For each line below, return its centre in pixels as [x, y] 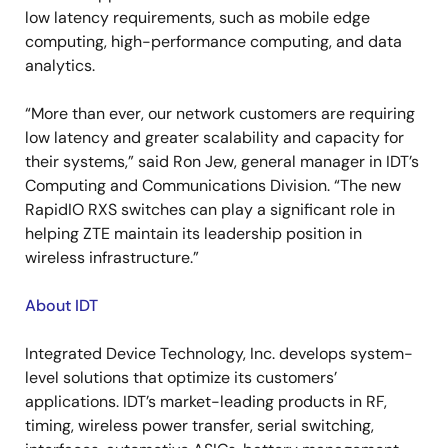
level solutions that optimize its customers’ [181, 377]
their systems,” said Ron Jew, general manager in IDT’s [222, 161]
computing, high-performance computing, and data [213, 41]
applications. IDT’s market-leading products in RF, [206, 401]
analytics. [60, 65]
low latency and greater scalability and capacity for [214, 137]
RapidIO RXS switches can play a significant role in [210, 209]
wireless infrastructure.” [112, 257]
